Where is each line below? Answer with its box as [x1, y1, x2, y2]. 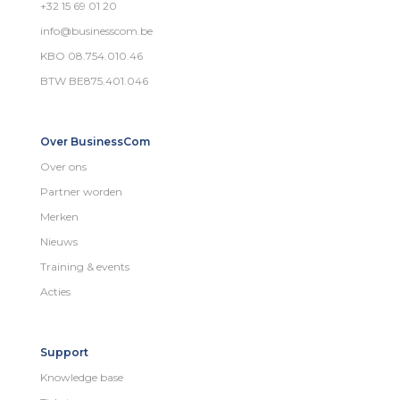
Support [40, 345, 88, 359]
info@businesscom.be [40, 23, 153, 37]
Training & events [40, 259, 129, 273]
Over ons [40, 159, 87, 173]
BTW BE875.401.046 [40, 73, 148, 87]
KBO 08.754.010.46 [40, 48, 143, 62]
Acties [40, 284, 71, 298]
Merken [40, 209, 79, 223]
